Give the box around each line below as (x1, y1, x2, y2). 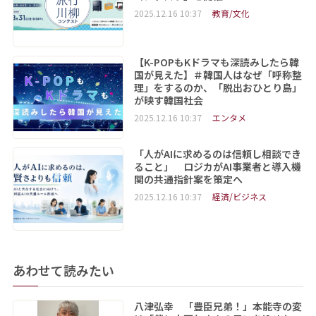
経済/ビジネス (212, 190, 267, 203)
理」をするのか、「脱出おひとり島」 (133, 80, 302, 95)
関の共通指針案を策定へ (133, 172, 243, 187)
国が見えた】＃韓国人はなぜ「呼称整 (133, 68, 302, 83)
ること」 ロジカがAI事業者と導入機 (133, 159, 301, 174)
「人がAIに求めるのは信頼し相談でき (133, 147, 301, 162)
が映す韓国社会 (133, 93, 203, 108)
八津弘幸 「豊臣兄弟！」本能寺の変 (133, 298, 302, 313)
